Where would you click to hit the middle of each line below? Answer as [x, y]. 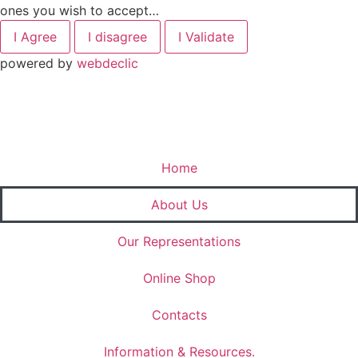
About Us [179, 205]
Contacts [179, 315]
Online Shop [179, 278]
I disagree [117, 37]
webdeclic [107, 64]
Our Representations [179, 242]
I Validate [206, 37]
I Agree [35, 37]
